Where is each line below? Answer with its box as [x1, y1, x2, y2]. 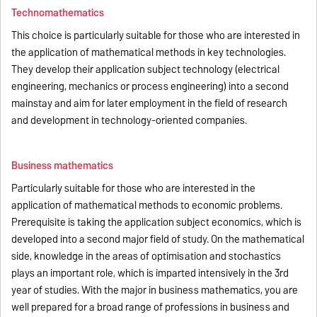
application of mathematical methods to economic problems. [11, 196, 283, 214]
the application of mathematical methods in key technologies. [11, 43, 287, 61]
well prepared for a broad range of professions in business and [11, 298, 290, 316]
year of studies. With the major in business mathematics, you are [11, 281, 299, 299]
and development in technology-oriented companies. [11, 111, 248, 129]
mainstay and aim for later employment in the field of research [11, 94, 288, 112]
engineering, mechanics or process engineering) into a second [11, 77, 289, 95]
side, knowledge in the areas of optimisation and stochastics [11, 247, 282, 265]
